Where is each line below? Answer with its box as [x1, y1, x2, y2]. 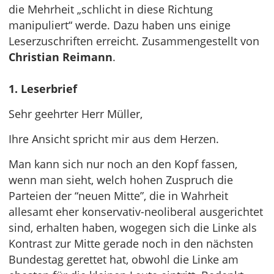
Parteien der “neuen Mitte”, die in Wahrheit [9, 188, 228, 203]
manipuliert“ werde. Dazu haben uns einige [9, 18, 231, 32]
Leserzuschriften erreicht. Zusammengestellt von [9, 34, 259, 48]
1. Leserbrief [9, 81, 77, 96]
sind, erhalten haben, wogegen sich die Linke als [9, 220, 257, 235]
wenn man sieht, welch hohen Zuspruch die [9, 172, 233, 187]
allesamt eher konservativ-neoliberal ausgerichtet [9, 204, 263, 219]
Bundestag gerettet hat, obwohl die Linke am [9, 252, 239, 267]
